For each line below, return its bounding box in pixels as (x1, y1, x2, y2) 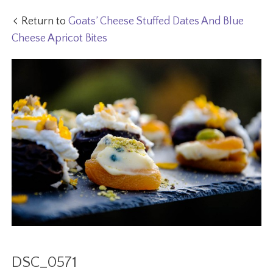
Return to (21, 15, 69, 28)
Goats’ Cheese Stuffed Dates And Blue (68, 15, 244, 28)
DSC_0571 (12, 253, 77, 271)
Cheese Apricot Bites (12, 32, 108, 45)
